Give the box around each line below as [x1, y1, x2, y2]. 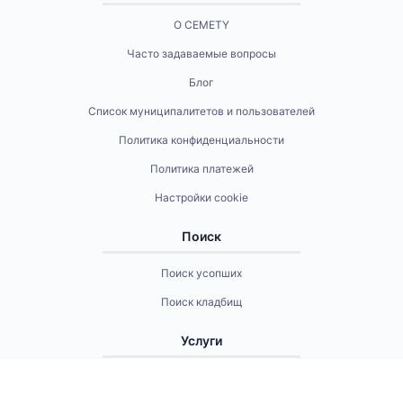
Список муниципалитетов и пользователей [88, 104, 315, 119]
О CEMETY [174, 18, 229, 32]
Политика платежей [149, 162, 254, 176]
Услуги [181, 333, 222, 349]
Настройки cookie [155, 191, 248, 205]
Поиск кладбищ [161, 295, 242, 309]
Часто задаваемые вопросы [127, 47, 276, 61]
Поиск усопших [161, 266, 242, 281]
